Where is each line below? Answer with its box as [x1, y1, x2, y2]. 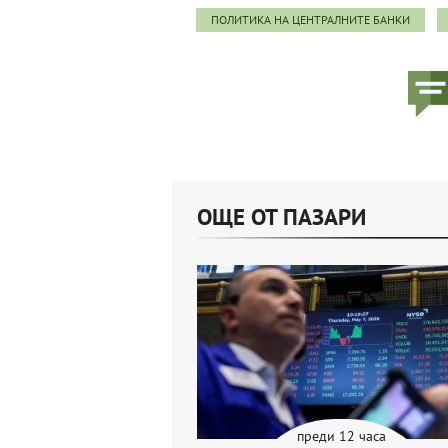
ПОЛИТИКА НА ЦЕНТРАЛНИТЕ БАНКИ [211, 11, 410, 27]
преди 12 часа [296, 426, 386, 445]
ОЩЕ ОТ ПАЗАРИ [197, 201, 366, 231]
